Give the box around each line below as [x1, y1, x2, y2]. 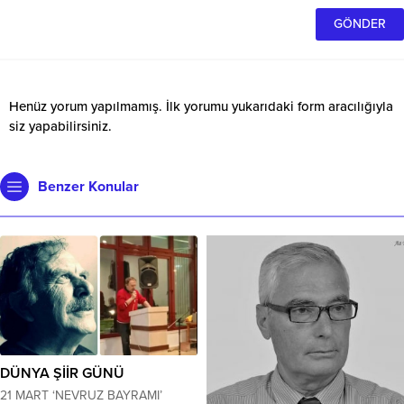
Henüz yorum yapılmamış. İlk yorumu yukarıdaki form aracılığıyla [9, 97, 393, 115]
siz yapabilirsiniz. [9, 117, 112, 134]
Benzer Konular [38, 177, 139, 196]
